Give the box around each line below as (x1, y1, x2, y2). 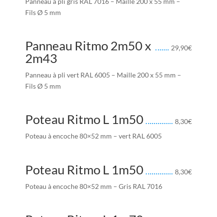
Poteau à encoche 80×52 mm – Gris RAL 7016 (25, 182, 162, 190)
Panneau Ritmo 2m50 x (25, 38, 151, 54)
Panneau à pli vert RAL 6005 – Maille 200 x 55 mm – (25, 71, 181, 79)
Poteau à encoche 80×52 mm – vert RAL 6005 (25, 132, 162, 140)
